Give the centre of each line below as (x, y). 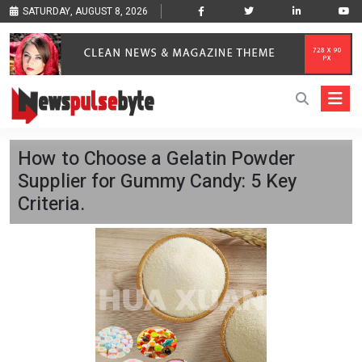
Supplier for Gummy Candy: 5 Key (157, 182)
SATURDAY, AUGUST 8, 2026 (85, 11)
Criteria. (51, 204)
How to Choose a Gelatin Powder (156, 159)
